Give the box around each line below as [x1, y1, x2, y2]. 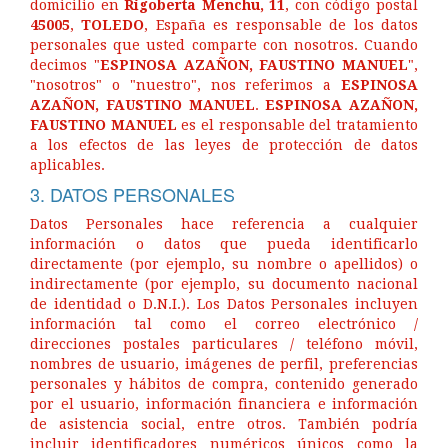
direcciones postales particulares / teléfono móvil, [30, 336, 418, 352]
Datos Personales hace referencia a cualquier [30, 216, 418, 232]
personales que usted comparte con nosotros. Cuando [30, 37, 418, 53]
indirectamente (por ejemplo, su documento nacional [30, 276, 418, 292]
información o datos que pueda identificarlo [30, 236, 418, 252]
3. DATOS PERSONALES [30, 181, 235, 207]
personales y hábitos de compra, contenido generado [30, 376, 418, 392]
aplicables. [30, 157, 105, 173]
